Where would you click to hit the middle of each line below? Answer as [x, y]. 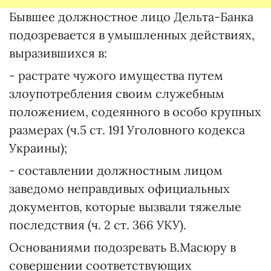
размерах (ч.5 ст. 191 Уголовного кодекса [127, 130]
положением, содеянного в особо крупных [135, 112]
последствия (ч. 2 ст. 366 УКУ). [98, 225]
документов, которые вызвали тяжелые [125, 207]
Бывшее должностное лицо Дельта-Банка [131, 17]
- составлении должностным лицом [116, 170]
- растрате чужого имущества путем [116, 75]
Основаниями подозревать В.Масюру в [122, 247]
